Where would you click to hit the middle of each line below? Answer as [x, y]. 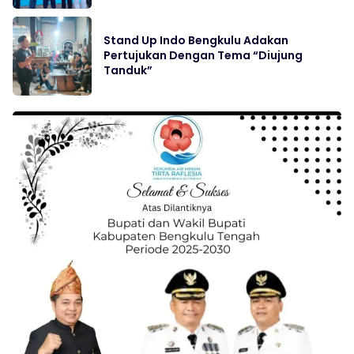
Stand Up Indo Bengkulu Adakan [196, 41]
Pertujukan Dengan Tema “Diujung [203, 56]
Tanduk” [128, 71]
